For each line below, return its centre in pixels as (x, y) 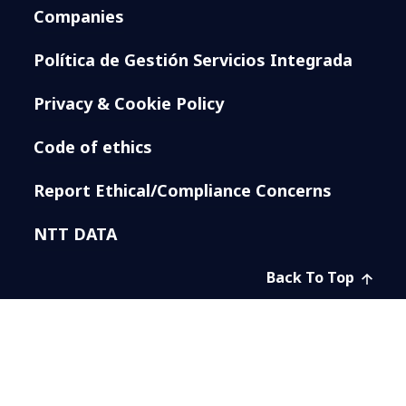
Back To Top (312, 278)
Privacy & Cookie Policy (129, 104)
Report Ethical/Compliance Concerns (183, 191)
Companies (79, 17)
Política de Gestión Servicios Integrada (193, 60)
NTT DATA (76, 234)
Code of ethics (93, 147)
